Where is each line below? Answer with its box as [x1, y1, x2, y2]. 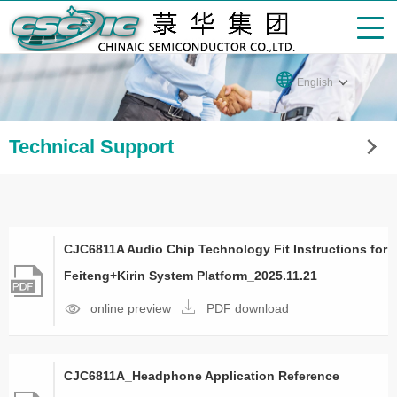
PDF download [206, 301, 289, 315]
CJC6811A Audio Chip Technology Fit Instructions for [64, 242, 387, 256]
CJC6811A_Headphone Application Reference [64, 369, 339, 383]
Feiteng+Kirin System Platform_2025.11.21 [64, 269, 317, 283]
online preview [90, 301, 171, 315]
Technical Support [9, 136, 174, 158]
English [297, 76, 333, 90]
